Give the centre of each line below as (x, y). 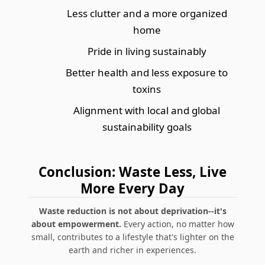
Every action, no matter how (177, 224)
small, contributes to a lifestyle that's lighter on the (132, 237)
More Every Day (132, 189)
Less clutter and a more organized (147, 14)
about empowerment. (76, 224)
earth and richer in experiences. (132, 250)
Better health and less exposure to (147, 73)
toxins (147, 89)
